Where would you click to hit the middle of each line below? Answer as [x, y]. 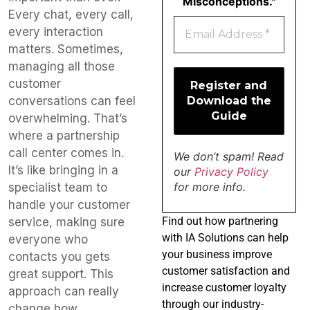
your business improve [217, 254]
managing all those [62, 66]
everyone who [48, 239]
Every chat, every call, [71, 14]
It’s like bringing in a [63, 170]
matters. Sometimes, [66, 49]
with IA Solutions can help [225, 237]
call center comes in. [66, 153]
